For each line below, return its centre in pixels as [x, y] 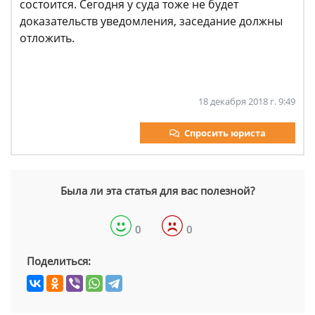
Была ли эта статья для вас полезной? [157, 191]
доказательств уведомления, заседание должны [151, 21]
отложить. [49, 38]
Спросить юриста [225, 133]
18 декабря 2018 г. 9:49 [247, 102]
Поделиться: [59, 261]
